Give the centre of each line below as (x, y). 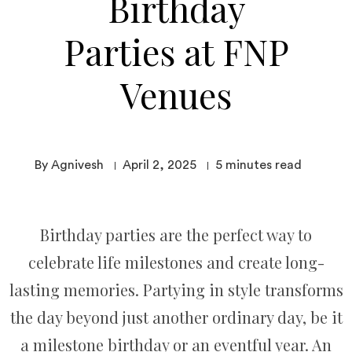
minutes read (264, 165)
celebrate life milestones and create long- (176, 262)
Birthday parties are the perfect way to (176, 235)
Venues (176, 94)
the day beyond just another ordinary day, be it (176, 317)
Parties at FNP (176, 51)
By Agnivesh (69, 165)
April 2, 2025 (159, 165)
